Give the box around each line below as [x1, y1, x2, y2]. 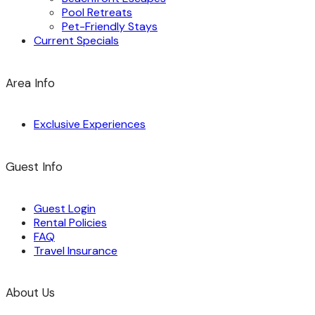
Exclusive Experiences [34, 117, 146, 132]
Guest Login [34, 200, 96, 216]
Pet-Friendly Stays [62, 19, 157, 34]
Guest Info [6, 159, 63, 175]
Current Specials [34, 33, 119, 49]
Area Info [6, 75, 55, 91]
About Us [6, 285, 55, 301]
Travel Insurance [34, 243, 117, 258]
